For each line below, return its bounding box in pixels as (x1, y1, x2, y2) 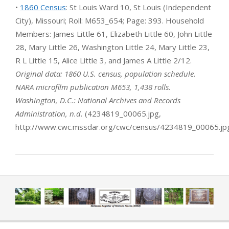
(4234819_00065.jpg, (83, 108, 161, 119)
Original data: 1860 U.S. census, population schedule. (15, 68, 196, 79)
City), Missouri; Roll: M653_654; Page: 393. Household (15, 15, 204, 26)
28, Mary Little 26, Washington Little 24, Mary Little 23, (15, 41, 210, 52)
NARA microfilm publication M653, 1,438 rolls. (15, 81, 171, 92)
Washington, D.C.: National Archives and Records (15, 95, 180, 105)
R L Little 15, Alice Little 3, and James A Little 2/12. (15, 55, 192, 65)
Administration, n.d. (15, 108, 83, 119)
